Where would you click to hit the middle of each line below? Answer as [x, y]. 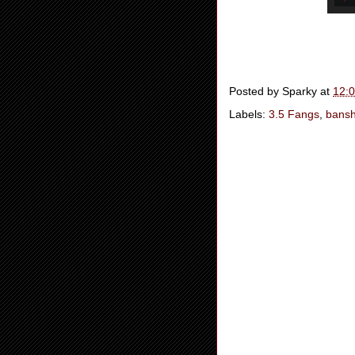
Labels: [249, 114]
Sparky [300, 92]
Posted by [256, 92]
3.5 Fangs [294, 114]
